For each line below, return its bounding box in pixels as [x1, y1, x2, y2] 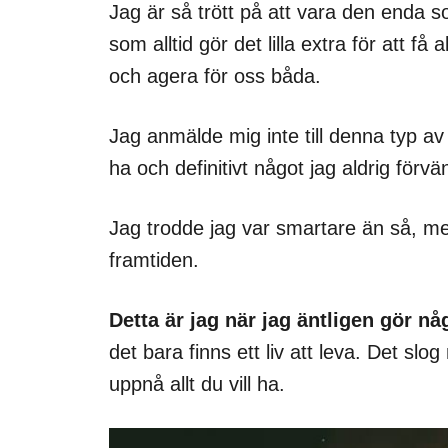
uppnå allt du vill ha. [109, 373, 285, 396]
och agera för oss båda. [109, 65, 321, 88]
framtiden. [109, 249, 199, 272]
